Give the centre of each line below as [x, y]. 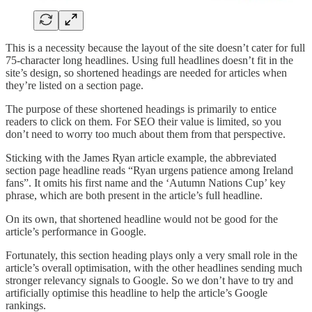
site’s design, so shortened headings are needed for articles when [146, 73]
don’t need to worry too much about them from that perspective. [146, 134]
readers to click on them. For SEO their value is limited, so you [143, 122]
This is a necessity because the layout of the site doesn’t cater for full [155, 48]
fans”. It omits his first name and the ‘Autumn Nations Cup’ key [146, 183]
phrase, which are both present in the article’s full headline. [134, 196]
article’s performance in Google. [76, 232]
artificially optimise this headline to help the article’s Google [136, 293]
